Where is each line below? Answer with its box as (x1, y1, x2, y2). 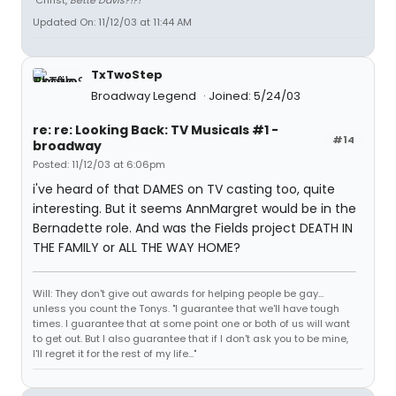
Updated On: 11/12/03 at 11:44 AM (33, 15, 192, 29)
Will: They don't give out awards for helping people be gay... (33, 286, 324, 301)
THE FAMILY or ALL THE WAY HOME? (33, 239, 240, 256)
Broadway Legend (91, 88, 199, 104)
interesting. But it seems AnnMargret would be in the (33, 200, 356, 217)
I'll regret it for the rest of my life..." (33, 346, 196, 361)
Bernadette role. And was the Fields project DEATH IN (33, 219, 353, 237)
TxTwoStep (91, 66, 163, 83)
